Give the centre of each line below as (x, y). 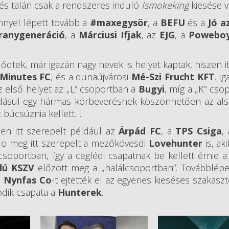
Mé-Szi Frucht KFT (173, 77)
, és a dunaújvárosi (91, 77)
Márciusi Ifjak (110, 35)
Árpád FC (140, 131)
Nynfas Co (28, 180)
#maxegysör (119, 23)
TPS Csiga (199, 131)
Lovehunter (175, 143)
